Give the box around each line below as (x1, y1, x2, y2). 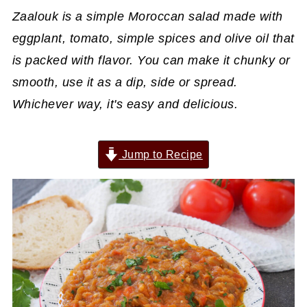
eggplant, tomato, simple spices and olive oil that (12, 31, 295, 45)
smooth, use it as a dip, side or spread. (12, 75, 238, 89)
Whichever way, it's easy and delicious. (12, 97, 238, 111)
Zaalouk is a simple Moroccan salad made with (12, 9, 283, 23)
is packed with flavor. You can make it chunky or (12, 53, 291, 67)
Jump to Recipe (119, 147, 203, 160)
